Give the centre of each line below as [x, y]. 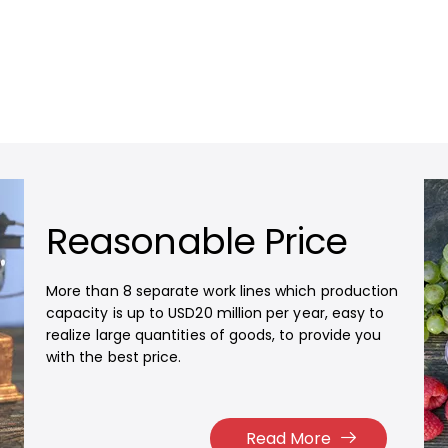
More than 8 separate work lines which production [222, 291]
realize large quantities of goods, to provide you [213, 335]
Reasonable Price [196, 241]
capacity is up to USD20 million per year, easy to [215, 313]
